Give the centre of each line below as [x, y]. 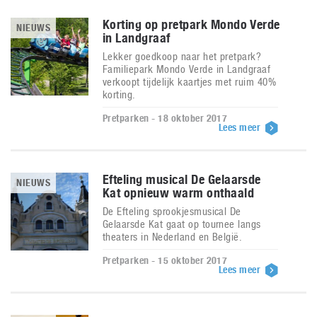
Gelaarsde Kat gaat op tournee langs [182, 224]
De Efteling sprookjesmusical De [172, 211]
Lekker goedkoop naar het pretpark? [182, 56]
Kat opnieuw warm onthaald [178, 193]
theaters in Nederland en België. [173, 237]
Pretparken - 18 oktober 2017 [165, 118]
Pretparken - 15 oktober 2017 [165, 260]
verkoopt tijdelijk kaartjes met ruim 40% [190, 82]
